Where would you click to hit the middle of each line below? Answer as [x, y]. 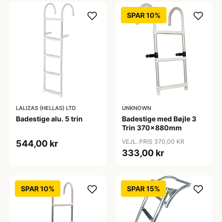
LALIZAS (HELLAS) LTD [46, 108]
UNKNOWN [137, 108]
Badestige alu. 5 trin [49, 119]
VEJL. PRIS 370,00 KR [153, 141]
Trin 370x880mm [152, 128]
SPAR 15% [143, 189]
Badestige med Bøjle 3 [159, 119]
